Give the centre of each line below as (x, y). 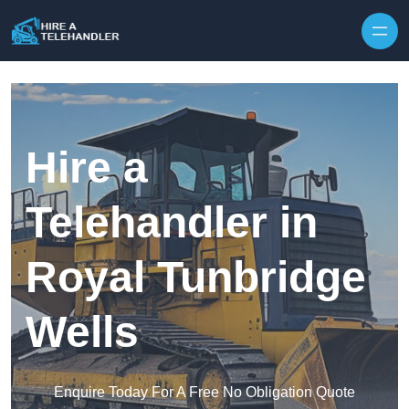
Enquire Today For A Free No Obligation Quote (204, 393)
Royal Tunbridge (196, 278)
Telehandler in (172, 223)
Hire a (87, 168)
